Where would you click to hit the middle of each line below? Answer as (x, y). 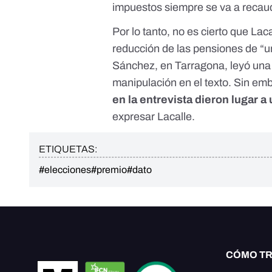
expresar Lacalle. (154, 117)
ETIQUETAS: (68, 149)
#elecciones (65, 170)
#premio (109, 170)
